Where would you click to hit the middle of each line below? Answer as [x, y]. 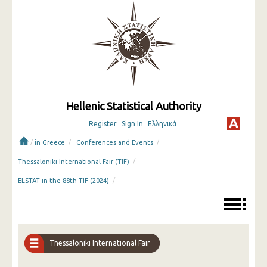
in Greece [50, 142]
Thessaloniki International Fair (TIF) [74, 162]
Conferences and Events [115, 142]
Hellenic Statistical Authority [133, 106]
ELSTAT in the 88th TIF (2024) [63, 181]
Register [103, 124]
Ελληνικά [162, 124]
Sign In [132, 124]
